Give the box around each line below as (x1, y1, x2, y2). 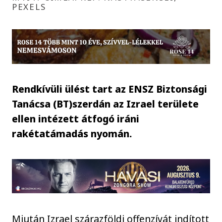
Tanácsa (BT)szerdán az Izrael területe (12, 97, 199, 111)
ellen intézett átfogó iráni (12, 111, 140, 125)
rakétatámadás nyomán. (12, 126, 132, 140)
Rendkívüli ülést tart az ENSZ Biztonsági (12, 82, 208, 96)
